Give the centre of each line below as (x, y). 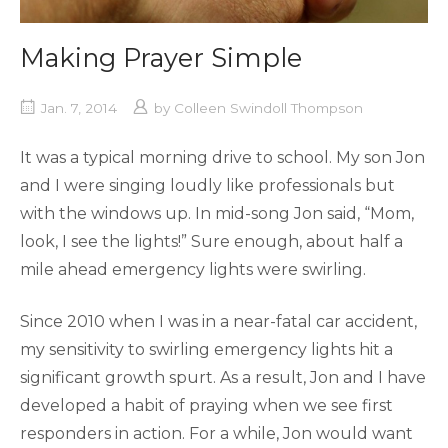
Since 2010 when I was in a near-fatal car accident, (218, 321)
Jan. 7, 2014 (79, 108)
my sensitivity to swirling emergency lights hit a (206, 349)
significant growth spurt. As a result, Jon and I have (223, 377)
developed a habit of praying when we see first (206, 405)
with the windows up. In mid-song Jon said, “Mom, (217, 213)
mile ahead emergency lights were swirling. (193, 269)
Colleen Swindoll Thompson (268, 108)
